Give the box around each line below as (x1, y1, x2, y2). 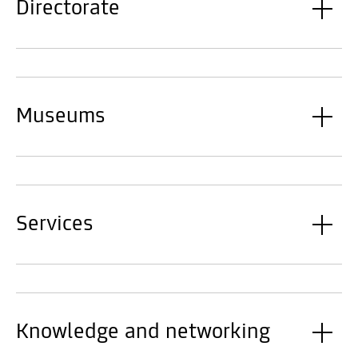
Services (16, 213, 93, 236)
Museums (16, 105, 105, 128)
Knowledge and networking (16, 321, 270, 344)
